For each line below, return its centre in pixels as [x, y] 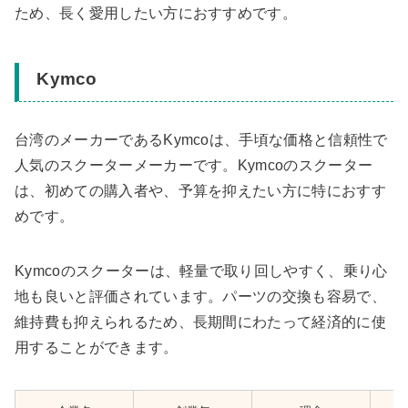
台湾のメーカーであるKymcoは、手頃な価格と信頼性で [201, 139]
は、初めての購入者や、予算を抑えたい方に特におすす [201, 190]
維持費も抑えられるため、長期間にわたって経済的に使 [200, 321]
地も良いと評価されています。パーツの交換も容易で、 [201, 296]
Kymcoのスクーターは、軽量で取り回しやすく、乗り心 [201, 270]
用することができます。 [97, 347]
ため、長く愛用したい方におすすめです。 [156, 13]
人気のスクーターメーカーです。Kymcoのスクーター [194, 165]
